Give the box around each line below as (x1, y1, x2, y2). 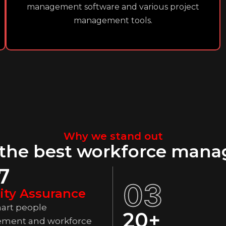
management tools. (73, 16, 152, 25)
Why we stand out (63, 130, 163, 142)
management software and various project (26, 2, 199, 12)
